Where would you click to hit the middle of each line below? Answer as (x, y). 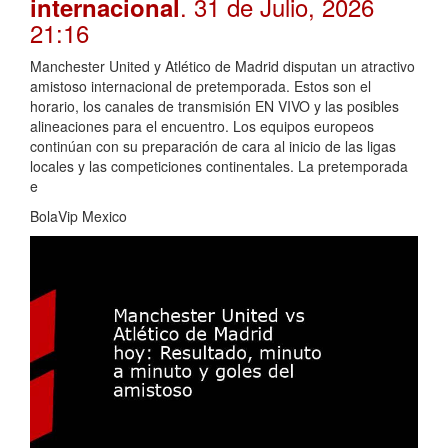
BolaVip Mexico (78, 216)
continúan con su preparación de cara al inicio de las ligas (213, 146)
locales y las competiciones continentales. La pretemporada (219, 166)
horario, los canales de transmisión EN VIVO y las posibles (214, 106)
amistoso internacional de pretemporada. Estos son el (200, 86)
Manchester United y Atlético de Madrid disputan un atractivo (222, 66)
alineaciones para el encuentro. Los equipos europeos (202, 126)
